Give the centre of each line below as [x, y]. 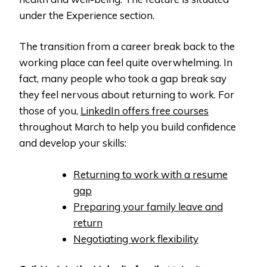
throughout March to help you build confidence [128, 127]
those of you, [50, 111]
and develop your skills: [73, 143]
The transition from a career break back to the [127, 46]
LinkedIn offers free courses [145, 111]
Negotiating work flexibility [136, 238]
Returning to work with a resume [150, 174]
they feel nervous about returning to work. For [127, 95]
